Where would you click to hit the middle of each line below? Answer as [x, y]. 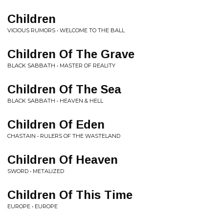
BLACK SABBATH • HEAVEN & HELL [55, 101]
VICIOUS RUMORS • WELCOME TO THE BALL [66, 30]
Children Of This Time [70, 195]
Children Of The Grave [71, 54]
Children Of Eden [56, 124]
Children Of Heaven [63, 160]
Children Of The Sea [64, 89]
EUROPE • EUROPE [33, 206]
